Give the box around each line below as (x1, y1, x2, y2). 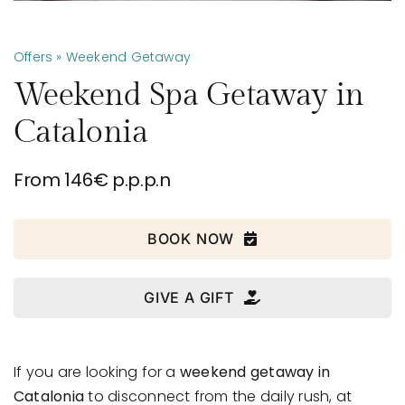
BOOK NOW (146, 229, 235, 248)
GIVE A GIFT (144, 287, 234, 306)
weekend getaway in (179, 361, 331, 382)
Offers (13, 47, 53, 66)
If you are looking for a (13, 361, 180, 382)
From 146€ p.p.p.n (13, 166, 171, 193)
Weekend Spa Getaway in (13, 76, 364, 114)
